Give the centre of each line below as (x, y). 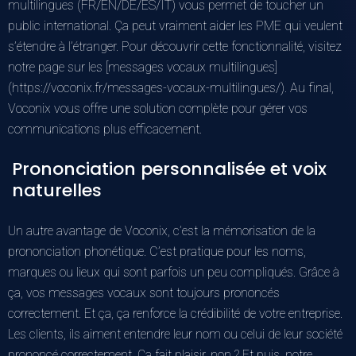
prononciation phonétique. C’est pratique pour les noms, (157, 251)
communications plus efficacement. (105, 129)
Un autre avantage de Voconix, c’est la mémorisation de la (162, 230)
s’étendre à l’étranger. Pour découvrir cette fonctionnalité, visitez (175, 46)
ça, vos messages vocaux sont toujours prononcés (144, 292)
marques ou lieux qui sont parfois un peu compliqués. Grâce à (174, 272)
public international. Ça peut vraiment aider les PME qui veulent (175, 25)
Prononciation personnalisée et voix (169, 168)
